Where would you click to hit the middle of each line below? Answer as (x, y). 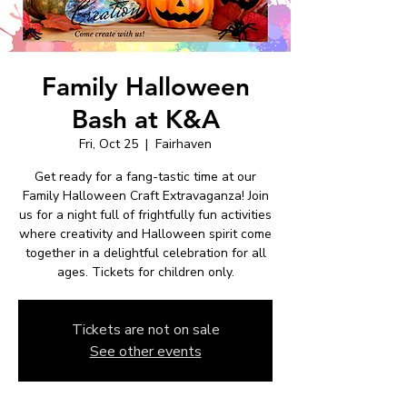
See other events (145, 351)
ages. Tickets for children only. (145, 272)
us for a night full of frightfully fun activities (145, 214)
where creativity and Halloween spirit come (145, 233)
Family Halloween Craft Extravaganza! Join (145, 195)
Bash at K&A (145, 119)
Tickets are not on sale (145, 329)
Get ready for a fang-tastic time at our (145, 176)
